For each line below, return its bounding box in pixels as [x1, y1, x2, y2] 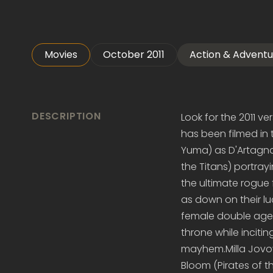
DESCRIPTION [32, 109, 101, 124]
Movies [44, 48, 77, 62]
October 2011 [103, 48, 165, 62]
